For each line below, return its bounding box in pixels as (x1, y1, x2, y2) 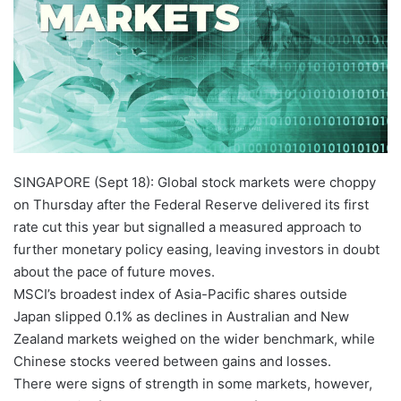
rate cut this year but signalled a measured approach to (13, 218, 362, 236)
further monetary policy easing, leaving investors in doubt (13, 241, 380, 259)
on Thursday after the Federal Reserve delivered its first (13, 196, 369, 214)
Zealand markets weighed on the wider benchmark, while (13, 330, 375, 348)
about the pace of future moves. (13, 263, 215, 281)
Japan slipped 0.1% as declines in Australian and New (13, 308, 349, 326)
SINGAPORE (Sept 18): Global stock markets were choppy (13, 174, 376, 192)
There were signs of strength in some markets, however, (13, 375, 372, 393)
